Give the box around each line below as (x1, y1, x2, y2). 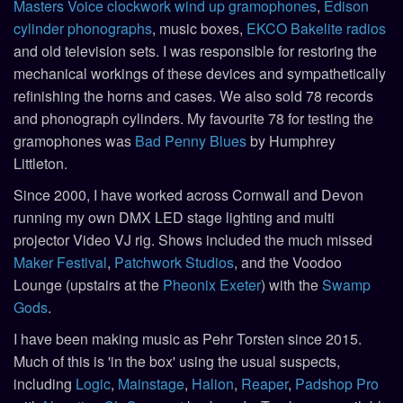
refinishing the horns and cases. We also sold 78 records (13, 85, 373, 106)
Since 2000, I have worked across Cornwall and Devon (13, 184, 363, 205)
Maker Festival (13, 251, 107, 273)
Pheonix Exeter (163, 273, 261, 295)
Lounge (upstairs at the (13, 273, 163, 295)
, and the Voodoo (234, 251, 342, 273)
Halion (192, 372, 234, 394)
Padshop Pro (295, 372, 379, 394)
